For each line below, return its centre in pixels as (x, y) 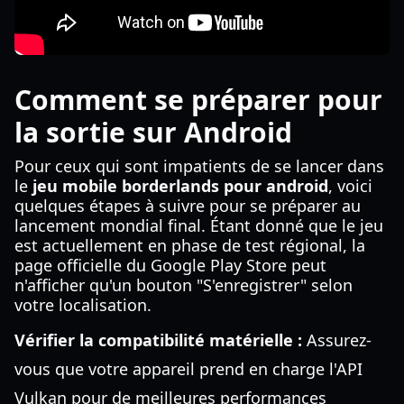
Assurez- (337, 340)
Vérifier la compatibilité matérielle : (158, 340)
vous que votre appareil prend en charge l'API (188, 369)
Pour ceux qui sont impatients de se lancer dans (199, 166)
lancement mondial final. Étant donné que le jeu (199, 225)
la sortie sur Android (153, 132)
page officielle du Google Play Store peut (170, 265)
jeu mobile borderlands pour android (180, 186)
